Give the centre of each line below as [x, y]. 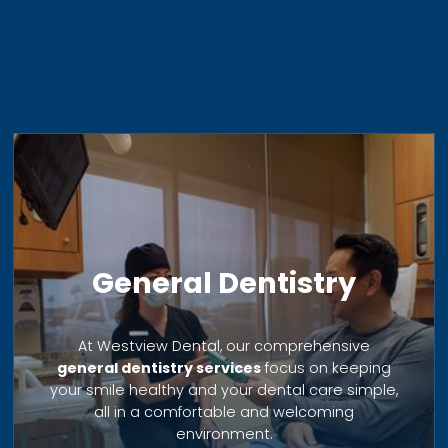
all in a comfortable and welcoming [224, 412]
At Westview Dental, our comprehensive [224, 346]
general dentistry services [159, 368]
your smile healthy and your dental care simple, [224, 390]
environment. [224, 434]
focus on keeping [326, 368]
